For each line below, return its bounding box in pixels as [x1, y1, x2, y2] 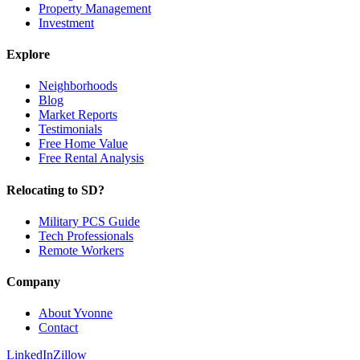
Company [6, 275, 60, 289]
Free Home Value [39, 137, 128, 151]
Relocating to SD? [6, 182, 104, 197]
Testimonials [39, 122, 102, 137]
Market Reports [39, 108, 117, 122]
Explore [6, 47, 50, 61]
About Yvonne [39, 306, 112, 321]
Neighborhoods [39, 79, 117, 93]
